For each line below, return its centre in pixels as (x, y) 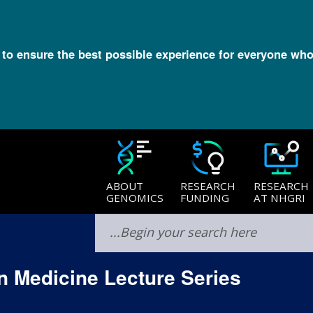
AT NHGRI (279, 198)
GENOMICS (134, 198)
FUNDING (205, 198)
